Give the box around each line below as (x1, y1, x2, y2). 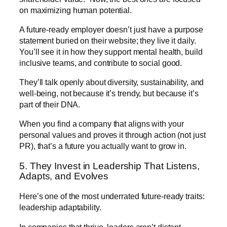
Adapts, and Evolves (19, 170, 109, 181)
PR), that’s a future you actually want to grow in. (19, 141, 186, 151)
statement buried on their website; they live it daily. (19, 35, 196, 45)
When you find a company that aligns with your (19, 119, 184, 129)
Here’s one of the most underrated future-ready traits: (19, 192, 205, 201)
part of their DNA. (19, 100, 81, 109)
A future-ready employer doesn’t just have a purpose (19, 24, 203, 34)
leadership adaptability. (19, 203, 101, 212)
